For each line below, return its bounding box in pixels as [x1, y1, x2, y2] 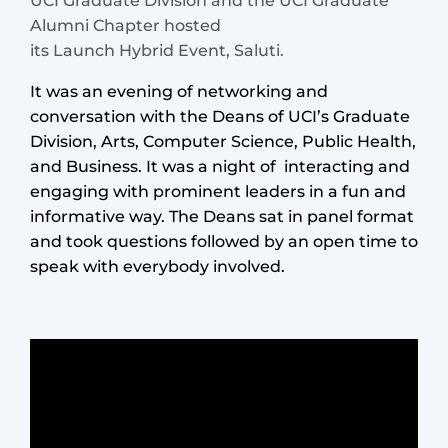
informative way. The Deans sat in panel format [30, 206, 414, 226]
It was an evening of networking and [30, 81, 328, 101]
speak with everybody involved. [30, 256, 285, 276]
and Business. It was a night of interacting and [30, 156, 410, 176]
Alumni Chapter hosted [30, 15, 225, 35]
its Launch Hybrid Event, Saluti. [30, 40, 284, 60]
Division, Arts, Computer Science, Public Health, [30, 131, 416, 151]
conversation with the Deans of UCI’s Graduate [30, 106, 410, 126]
